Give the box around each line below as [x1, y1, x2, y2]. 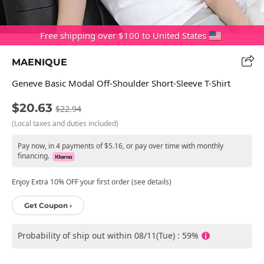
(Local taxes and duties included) [12, 118, 118, 128]
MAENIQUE [12, 56, 67, 68]
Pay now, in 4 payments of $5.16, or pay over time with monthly [18, 140, 223, 151]
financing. [18, 150, 49, 161]
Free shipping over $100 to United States [40, 29, 206, 41]
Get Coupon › [24, 200, 72, 210]
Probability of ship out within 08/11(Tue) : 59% [18, 229, 199, 241]
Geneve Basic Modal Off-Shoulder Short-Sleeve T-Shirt [12, 77, 230, 89]
